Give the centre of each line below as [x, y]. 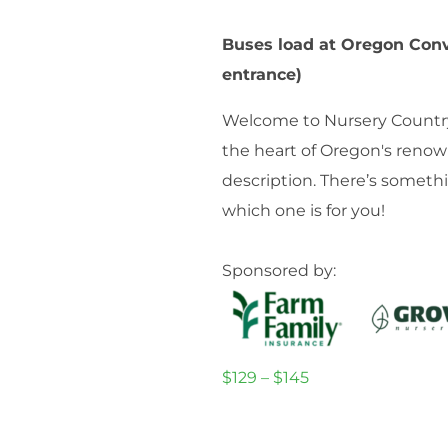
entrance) [262, 75]
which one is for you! [304, 211]
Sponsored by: [279, 271]
